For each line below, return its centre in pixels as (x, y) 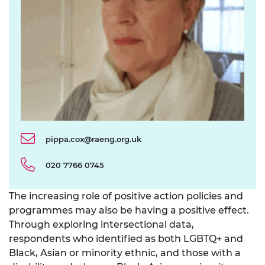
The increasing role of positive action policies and (126, 196)
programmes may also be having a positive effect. (129, 211)
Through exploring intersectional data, (101, 225)
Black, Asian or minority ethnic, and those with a (125, 253)
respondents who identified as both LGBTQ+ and (126, 239)
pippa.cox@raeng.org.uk (93, 139)
